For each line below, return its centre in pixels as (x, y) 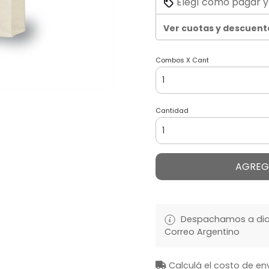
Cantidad (172, 111)
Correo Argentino (202, 232)
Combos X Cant (182, 60)
